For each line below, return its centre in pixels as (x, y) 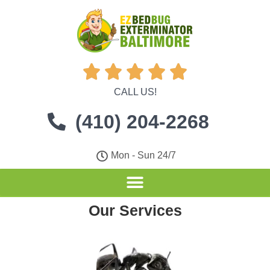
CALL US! (135, 92)
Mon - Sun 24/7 (144, 155)
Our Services (135, 210)
